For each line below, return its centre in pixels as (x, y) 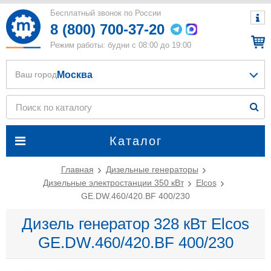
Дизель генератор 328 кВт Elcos (135, 224)
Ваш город (36, 74)
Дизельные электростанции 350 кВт (113, 183)
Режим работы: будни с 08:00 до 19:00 (121, 45)
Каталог (135, 141)
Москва (75, 74)
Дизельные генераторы (152, 169)
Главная (77, 169)
